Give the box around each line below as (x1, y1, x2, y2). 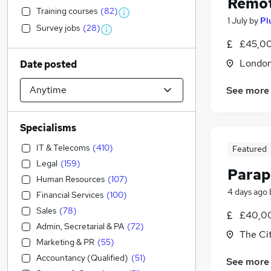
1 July (227, 15, 247, 27)
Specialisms (20, 122, 76, 134)
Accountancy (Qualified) (36, 252, 128, 263)
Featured (232, 143, 267, 155)
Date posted (20, 58, 77, 71)
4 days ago (227, 186, 267, 198)
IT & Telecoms (36, 142, 90, 153)
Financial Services (36, 189, 103, 200)
